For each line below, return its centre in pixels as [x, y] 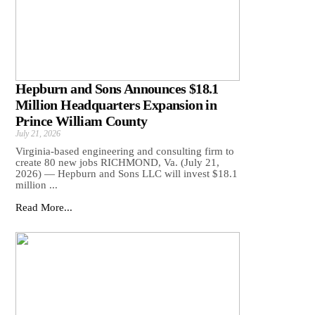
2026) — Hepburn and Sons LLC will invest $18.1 [127, 174]
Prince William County [82, 121]
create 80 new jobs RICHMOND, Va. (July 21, [117, 163]
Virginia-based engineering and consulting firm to [125, 152]
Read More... [44, 208]
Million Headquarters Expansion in [116, 105]
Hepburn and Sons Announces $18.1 [117, 89]
